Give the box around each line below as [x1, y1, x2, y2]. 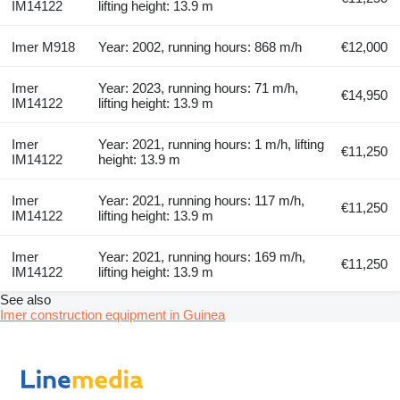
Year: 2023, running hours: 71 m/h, [98, 79, 299, 96]
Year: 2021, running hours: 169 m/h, [98, 248, 306, 264]
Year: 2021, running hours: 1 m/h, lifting [98, 136, 325, 152]
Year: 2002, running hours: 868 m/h [98, 38, 303, 54]
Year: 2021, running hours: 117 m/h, [98, 192, 305, 208]
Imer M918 [11, 38, 75, 54]
